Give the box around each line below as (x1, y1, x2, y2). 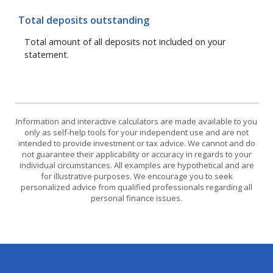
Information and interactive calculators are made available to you (16, 116, 257, 127)
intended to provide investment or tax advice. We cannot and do (18, 138, 255, 149)
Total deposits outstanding (18, 13, 149, 27)
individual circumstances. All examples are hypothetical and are (19, 160, 254, 171)
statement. (24, 48, 69, 60)
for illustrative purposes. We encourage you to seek (40, 171, 233, 182)
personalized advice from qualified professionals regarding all (21, 182, 252, 193)
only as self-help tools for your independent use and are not (24, 127, 249, 138)
